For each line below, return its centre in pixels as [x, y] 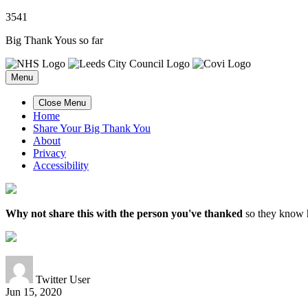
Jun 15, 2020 [34, 292]
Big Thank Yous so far [54, 40]
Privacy [49, 153]
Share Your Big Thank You [92, 128]
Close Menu [62, 103]
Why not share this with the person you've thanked [124, 213]
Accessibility [61, 165]
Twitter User [63, 279]
